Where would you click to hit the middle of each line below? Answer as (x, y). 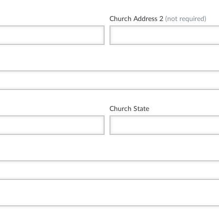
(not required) (185, 19)
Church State (129, 109)
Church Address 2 (136, 19)
